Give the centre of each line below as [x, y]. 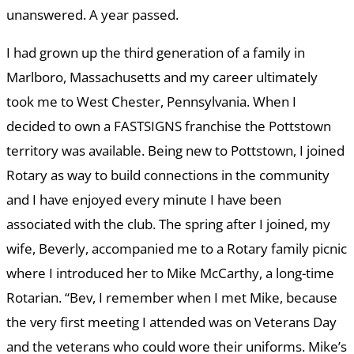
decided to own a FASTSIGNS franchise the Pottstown [169, 126]
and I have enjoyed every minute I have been [144, 200]
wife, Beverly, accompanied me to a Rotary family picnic [177, 249]
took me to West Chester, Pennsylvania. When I [151, 102]
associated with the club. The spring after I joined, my [168, 224]
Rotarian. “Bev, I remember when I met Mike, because [172, 298]
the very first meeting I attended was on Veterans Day [171, 322]
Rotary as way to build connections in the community [168, 175]
